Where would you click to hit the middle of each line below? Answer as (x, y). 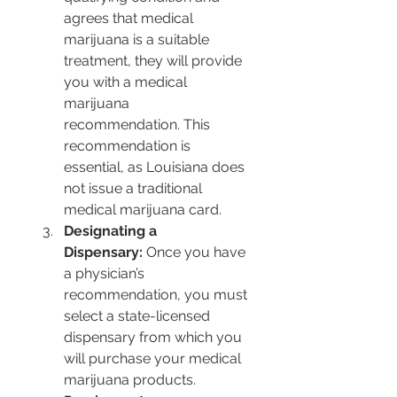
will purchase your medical (154, 359)
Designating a (112, 231)
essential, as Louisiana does (156, 167)
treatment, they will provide (155, 61)
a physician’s (106, 274)
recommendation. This (139, 125)
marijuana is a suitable (138, 40)
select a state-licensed (139, 316)
